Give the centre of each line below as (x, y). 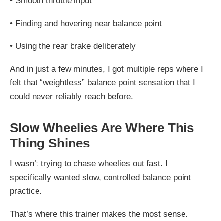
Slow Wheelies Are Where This (102, 128)
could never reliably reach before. (72, 96)
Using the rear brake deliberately (75, 46)
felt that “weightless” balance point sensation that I (103, 82)
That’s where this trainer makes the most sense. (99, 214)
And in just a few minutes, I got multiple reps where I (107, 69)
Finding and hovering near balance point (89, 23)
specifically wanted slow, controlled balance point (100, 177)
